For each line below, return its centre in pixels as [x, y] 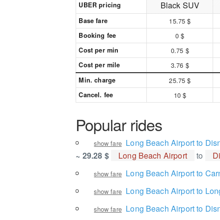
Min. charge [97, 80]
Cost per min [99, 50]
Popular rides [119, 124]
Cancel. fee [96, 95]
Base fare [93, 21]
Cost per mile [99, 65]
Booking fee [97, 35]
